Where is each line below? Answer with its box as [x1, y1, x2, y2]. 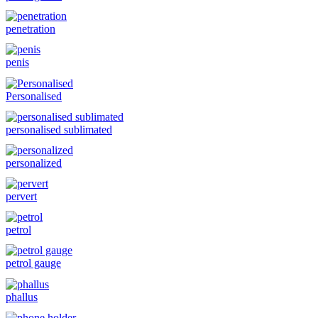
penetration [6, 23, 55, 35]
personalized [6, 156, 62, 169]
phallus [6, 290, 38, 303]
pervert [6, 190, 37, 203]
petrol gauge [6, 257, 61, 270]
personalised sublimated [6, 123, 112, 136]
